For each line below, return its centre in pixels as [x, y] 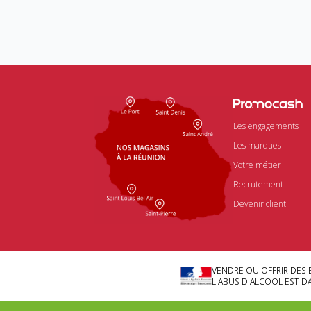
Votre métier [257, 165]
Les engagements [266, 126]
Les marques [257, 145]
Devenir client [260, 204]
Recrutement [258, 184]
